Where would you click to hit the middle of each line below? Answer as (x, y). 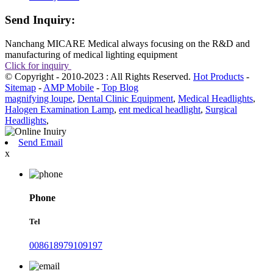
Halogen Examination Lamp (59, 109)
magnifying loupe (39, 98)
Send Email (41, 142)
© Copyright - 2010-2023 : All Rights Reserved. (99, 76)
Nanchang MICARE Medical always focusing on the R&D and (127, 43)
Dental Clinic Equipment (125, 98)
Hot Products (218, 76)
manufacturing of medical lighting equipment (91, 54)
